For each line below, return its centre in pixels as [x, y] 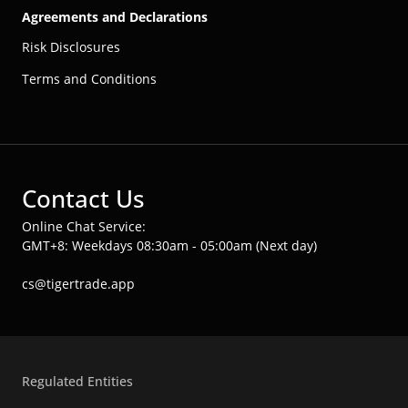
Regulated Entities [77, 382]
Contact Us [83, 199]
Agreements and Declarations [115, 17]
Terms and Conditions [89, 79]
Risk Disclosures [71, 47]
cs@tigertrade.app [78, 284]
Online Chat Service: [84, 227]
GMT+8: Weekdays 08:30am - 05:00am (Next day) [169, 246]
